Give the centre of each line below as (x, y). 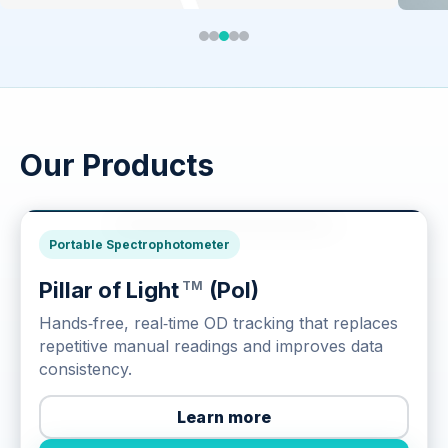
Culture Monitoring (194, 236)
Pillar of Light (109, 290)
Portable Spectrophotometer (139, 245)
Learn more (224, 416)
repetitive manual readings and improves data (211, 346)
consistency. (85, 369)
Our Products (117, 165)
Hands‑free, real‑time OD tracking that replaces (218, 323)
